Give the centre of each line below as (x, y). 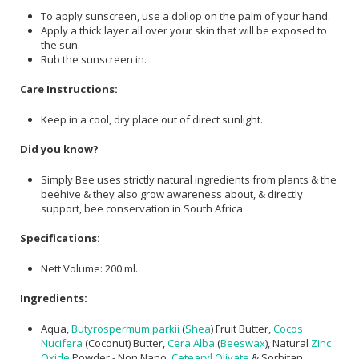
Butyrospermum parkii (125, 328)
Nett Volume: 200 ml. (89, 268)
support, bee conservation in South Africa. (143, 208)
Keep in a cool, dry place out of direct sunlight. (152, 119)
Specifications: (60, 238)
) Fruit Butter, (242, 328)
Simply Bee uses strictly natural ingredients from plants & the (189, 179)
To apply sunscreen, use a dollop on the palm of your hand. (186, 16)
